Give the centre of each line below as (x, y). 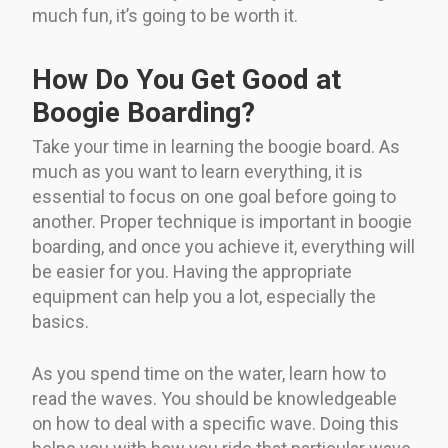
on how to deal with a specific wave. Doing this (215, 423)
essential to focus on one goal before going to (214, 196)
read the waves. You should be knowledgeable (214, 398)
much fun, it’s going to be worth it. (165, 15)
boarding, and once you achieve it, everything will (223, 246)
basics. (60, 321)
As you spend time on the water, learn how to (209, 373)
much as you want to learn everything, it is (197, 171)
